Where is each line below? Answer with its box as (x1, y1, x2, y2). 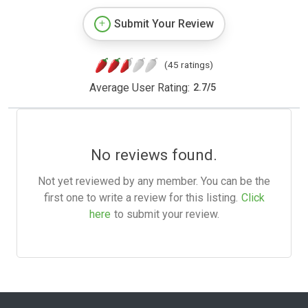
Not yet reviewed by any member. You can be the (38, 174, 270, 188)
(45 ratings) (164, 58, 213, 70)
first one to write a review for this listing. (43, 190, 238, 204)
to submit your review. (113, 207, 219, 221)
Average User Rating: (89, 80, 190, 94)
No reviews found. (91, 145, 217, 164)
